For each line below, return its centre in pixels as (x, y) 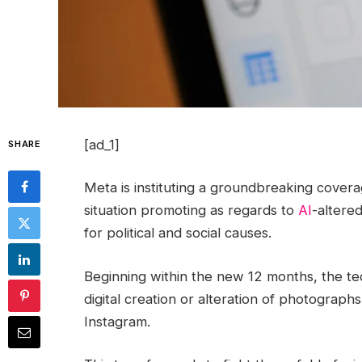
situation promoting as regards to (191, 210)
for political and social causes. (177, 233)
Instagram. (117, 321)
